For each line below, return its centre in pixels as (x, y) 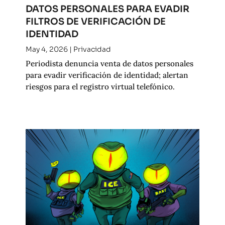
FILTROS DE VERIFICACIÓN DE (95, 21)
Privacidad (92, 49)
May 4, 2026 (46, 49)
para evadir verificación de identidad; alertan (107, 75)
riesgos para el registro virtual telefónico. (100, 86)
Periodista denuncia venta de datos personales (109, 63)
